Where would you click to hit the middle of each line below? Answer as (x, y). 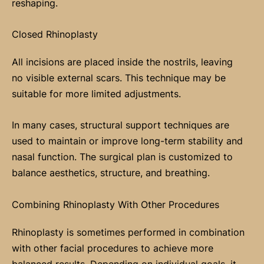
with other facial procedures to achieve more (113, 248)
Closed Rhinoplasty (55, 34)
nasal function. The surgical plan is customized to (122, 157)
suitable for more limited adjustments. (96, 94)
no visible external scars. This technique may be (119, 78)
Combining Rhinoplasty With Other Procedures (115, 204)
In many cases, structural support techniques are (121, 125)
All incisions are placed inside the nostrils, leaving (122, 62)
